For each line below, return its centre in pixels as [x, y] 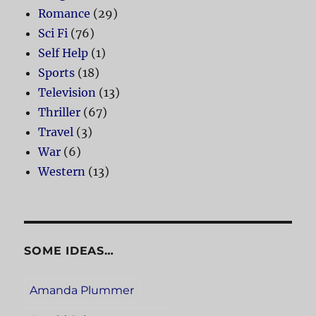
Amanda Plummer [82, 291]
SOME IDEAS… [69, 251]
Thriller [60, 113]
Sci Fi [53, 34]
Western [62, 172]
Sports [57, 73]
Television [67, 93]
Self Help [63, 53]
